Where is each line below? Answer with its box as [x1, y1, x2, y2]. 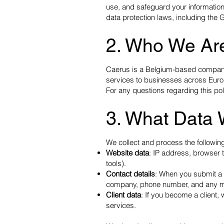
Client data [106, 190, 141, 199]
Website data [106, 148, 149, 157]
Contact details [106, 169, 155, 178]
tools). [106, 158, 126, 168]
